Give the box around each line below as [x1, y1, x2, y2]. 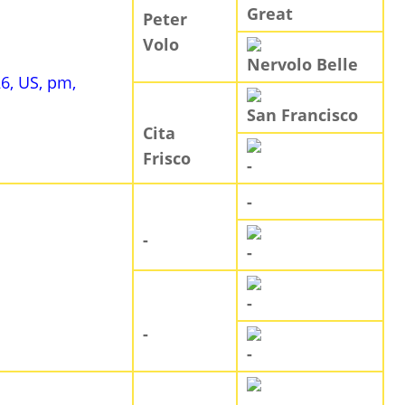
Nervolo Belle [247, 52, 358, 75]
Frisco [143, 146, 191, 169]
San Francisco [247, 103, 358, 126]
